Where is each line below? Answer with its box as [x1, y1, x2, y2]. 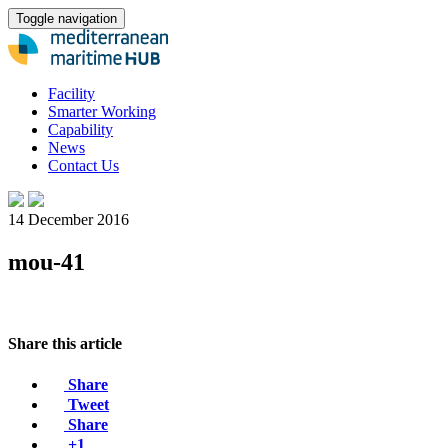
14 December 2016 [8, 210, 129, 228]
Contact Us [48, 156, 119, 174]
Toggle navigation [16, 11, 117, 26]
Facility [48, 84, 95, 102]
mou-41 [8, 248, 85, 275]
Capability [48, 120, 113, 138]
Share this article [8, 334, 122, 352]
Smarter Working [48, 102, 156, 120]
